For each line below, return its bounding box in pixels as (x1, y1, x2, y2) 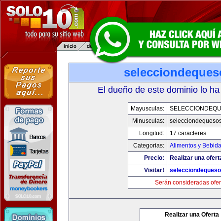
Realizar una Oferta (165, 211, 219, 218)
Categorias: (133, 142, 164, 149)
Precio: (144, 154, 164, 161)
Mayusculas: (131, 105, 164, 112)
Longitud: (139, 130, 164, 137)
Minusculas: (132, 117, 164, 124)
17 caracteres (170, 130, 206, 137)
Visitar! (144, 167, 164, 174)
